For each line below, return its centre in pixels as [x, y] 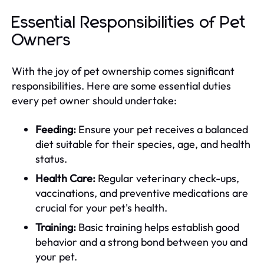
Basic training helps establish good [158, 227]
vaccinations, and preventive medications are [142, 193]
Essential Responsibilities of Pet [129, 23]
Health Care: [65, 178]
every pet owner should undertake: [94, 100]
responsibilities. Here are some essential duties [121, 85]
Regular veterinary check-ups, [167, 178]
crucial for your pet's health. [101, 207]
